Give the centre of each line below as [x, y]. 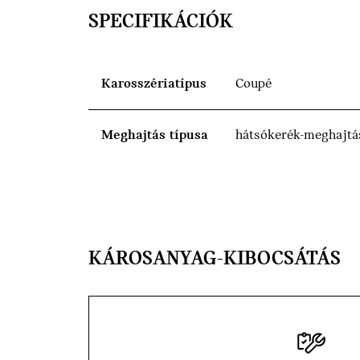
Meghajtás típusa [155, 136]
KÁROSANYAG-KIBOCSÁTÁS [215, 260]
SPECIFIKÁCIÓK [161, 22]
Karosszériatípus [154, 84]
